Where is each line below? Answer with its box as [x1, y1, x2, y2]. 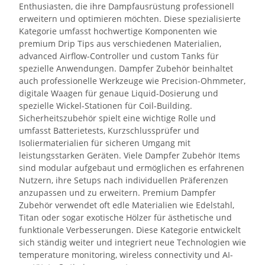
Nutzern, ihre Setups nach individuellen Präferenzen [19, 174, 228, 186]
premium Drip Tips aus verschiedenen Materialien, [19, 37, 221, 49]
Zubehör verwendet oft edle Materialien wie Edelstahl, [19, 199, 234, 211]
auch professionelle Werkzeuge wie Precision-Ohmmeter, [19, 75, 245, 86]
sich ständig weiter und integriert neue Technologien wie [19, 236, 246, 248]
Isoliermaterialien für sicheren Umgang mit [19, 137, 190, 148]
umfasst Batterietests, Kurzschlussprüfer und [19, 124, 199, 136]
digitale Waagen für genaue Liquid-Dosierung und [19, 87, 218, 99]
